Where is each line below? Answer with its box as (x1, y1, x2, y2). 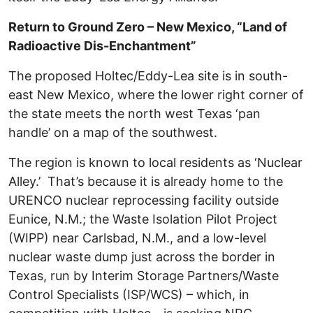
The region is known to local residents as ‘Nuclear (8, 155, 303, 170)
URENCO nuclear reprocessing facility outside (8, 193, 279, 208)
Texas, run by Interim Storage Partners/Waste (8, 268, 279, 284)
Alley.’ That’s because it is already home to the (8, 174, 283, 189)
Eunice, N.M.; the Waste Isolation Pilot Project (8, 212, 281, 227)
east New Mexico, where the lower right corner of (8, 87, 304, 103)
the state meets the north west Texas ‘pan (8, 106, 261, 122)
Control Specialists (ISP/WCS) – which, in (8, 287, 249, 303)
